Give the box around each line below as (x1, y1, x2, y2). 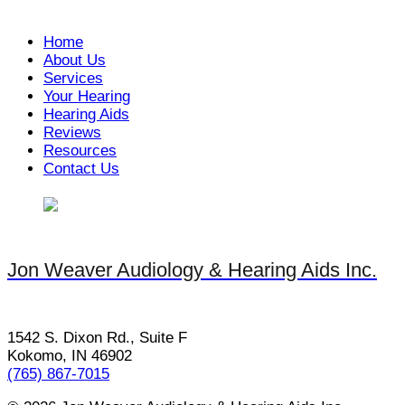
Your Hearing (43, 88, 130, 106)
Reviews (43, 124, 101, 142)
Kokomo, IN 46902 (7, 346, 132, 364)
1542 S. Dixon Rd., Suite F (7, 328, 187, 346)
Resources (43, 142, 117, 160)
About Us (43, 52, 106, 70)
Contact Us (43, 160, 119, 178)
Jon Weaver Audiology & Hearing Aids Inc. (7, 259, 377, 282)
